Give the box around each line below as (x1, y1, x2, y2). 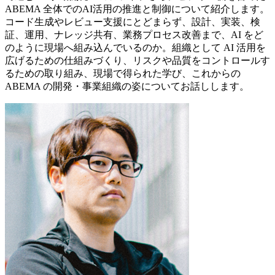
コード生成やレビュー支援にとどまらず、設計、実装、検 (5, 16, 260, 27)
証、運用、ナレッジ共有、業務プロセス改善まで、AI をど (5, 29, 263, 40)
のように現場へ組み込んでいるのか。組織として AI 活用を (5, 42, 266, 53)
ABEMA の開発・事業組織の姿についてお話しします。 (5, 80, 249, 91)
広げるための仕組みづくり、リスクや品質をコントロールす (5, 55, 270, 66)
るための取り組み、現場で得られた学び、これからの (5, 68, 241, 79)
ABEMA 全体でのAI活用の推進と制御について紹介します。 (5, 3, 269, 14)
